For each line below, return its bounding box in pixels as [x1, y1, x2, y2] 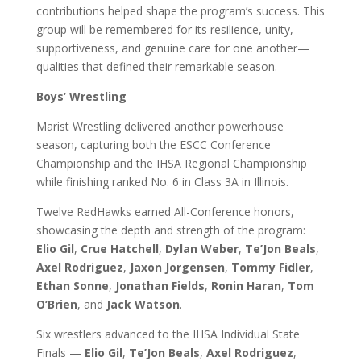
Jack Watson [106, 297, 180, 312]
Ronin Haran [210, 278, 281, 293]
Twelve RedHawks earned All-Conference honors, [35, 204, 294, 219]
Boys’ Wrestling [35, 89, 127, 104]
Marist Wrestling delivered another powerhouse [35, 118, 284, 134]
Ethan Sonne [35, 278, 109, 293]
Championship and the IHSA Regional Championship [35, 156, 307, 171]
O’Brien [35, 297, 77, 312]
